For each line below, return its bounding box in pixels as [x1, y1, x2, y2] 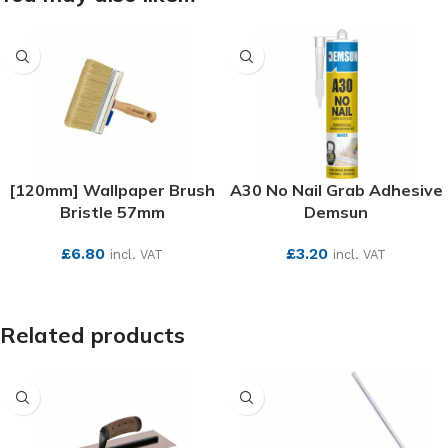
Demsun [304, 202, 368, 222]
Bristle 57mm [59, 202, 165, 222]
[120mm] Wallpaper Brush [9, 180, 215, 200]
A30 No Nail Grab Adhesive [229, 180, 443, 200]
